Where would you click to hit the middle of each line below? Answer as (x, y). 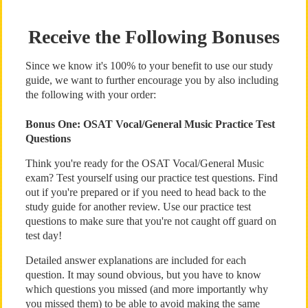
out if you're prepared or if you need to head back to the (145, 192)
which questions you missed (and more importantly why (146, 289)
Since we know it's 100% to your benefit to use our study (149, 66)
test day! (43, 235)
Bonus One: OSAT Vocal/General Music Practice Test (150, 124)
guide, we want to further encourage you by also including (152, 80)
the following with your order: (90, 95)
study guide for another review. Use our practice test (138, 207)
